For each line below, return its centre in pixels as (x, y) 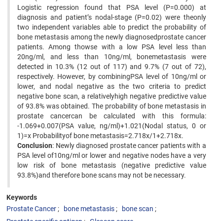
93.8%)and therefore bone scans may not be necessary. (102, 175)
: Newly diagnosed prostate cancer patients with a (129, 146)
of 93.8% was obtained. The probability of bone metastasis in (112, 106)
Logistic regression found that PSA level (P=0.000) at (112, 7)
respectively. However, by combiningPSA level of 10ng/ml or (112, 76)
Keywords (22, 197)
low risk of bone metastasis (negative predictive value (112, 165)
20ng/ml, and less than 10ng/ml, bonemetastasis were (112, 57)
